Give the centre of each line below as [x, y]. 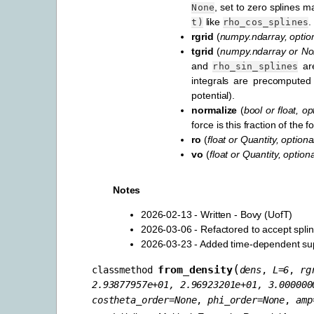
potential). [213, 96]
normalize [214, 110]
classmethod [122, 270]
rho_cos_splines [265, 22]
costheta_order [131, 300]
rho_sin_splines [255, 67]
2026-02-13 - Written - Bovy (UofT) [217, 215]
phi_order [232, 300]
